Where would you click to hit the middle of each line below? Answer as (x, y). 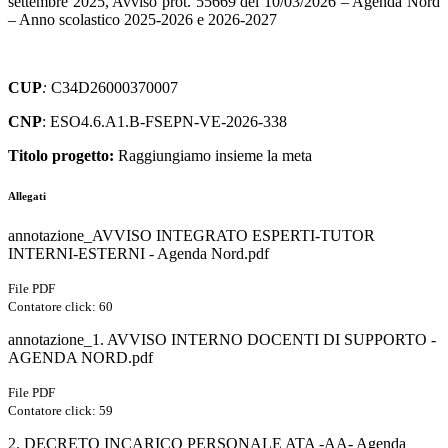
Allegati (27, 195)
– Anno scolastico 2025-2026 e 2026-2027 (142, 19)
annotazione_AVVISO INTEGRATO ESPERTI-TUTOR (191, 235)
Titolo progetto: (61, 155)
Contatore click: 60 (60, 306)
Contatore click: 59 (60, 410)
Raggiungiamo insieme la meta (213, 155)
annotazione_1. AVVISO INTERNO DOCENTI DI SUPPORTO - (222, 339)
